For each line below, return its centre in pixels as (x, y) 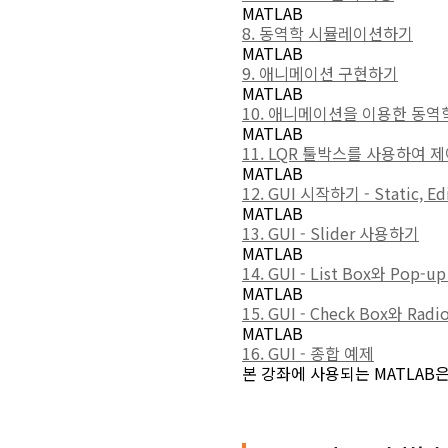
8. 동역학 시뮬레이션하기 (327, 33)
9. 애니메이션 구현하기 (320, 73)
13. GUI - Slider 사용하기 (330, 233)
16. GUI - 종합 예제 (308, 353)
